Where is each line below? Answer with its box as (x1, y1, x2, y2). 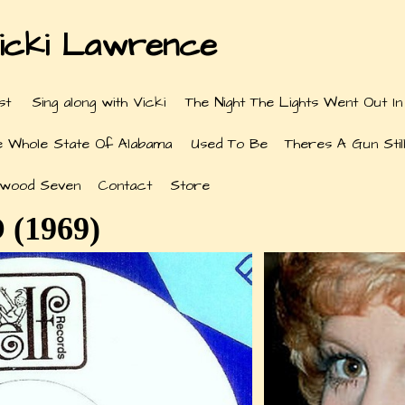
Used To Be (190, 134, 268, 154)
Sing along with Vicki (31, 92, 165, 112)
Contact (98, 175, 153, 195)
